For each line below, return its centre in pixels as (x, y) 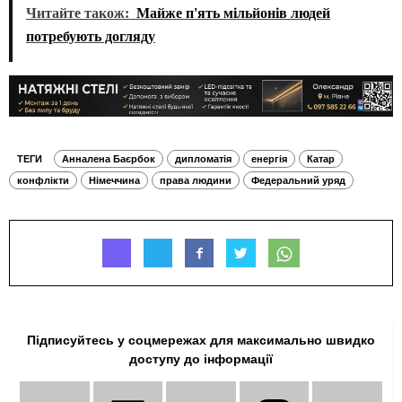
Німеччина (114, 181)
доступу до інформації (201, 359)
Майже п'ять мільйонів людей (233, 13)
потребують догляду (91, 37)
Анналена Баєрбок (109, 159)
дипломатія (203, 159)
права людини (196, 181)
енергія (269, 159)
